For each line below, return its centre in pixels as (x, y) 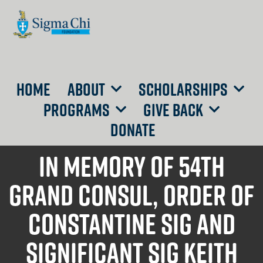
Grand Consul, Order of (131, 195)
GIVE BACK (173, 109)
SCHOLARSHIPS (183, 89)
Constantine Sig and (131, 224)
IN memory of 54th (131, 166)
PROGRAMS (77, 109)
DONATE (133, 130)
